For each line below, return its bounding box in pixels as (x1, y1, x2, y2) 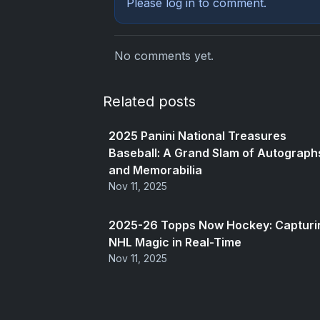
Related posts (103, 93, 196, 111)
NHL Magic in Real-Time (109, 235, 241, 250)
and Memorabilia (109, 163, 202, 178)
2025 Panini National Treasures (109, 129, 286, 144)
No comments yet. (114, 49, 214, 64)
